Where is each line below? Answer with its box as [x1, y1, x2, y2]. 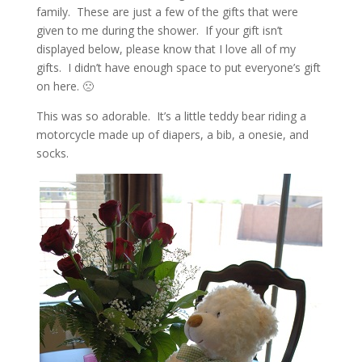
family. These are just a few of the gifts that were [36, 3, 298, 19]
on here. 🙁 [36, 78, 94, 94]
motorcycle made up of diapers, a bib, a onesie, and [36, 126, 309, 142]
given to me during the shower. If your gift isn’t [36, 22, 283, 38]
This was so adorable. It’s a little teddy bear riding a [36, 107, 306, 124]
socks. [36, 145, 69, 161]
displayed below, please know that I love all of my [36, 40, 296, 57]
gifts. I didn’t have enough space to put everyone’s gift [36, 59, 321, 75]
